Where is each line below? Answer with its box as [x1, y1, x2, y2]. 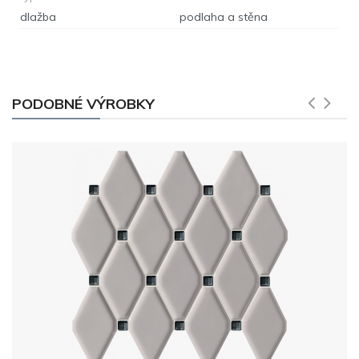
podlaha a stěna [179, 9, 268, 24]
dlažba [20, 9, 56, 24]
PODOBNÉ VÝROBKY [12, 94, 155, 113]
